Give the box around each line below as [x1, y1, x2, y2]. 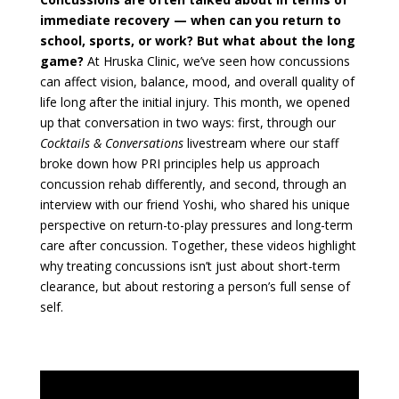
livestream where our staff [183, 134, 338, 151]
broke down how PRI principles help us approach [39, 155, 320, 172]
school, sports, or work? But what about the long [39, 32, 355, 49]
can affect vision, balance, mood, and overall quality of [39, 73, 354, 90]
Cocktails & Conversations [39, 134, 183, 151]
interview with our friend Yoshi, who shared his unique [39, 196, 350, 213]
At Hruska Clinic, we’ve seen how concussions [83, 53, 350, 69]
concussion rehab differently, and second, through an [39, 175, 346, 192]
